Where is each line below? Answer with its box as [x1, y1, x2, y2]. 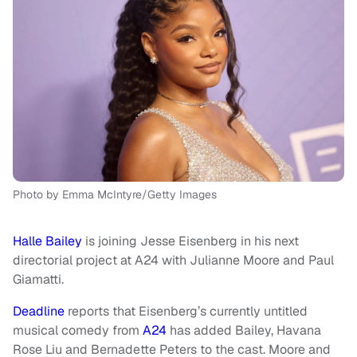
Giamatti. [13, 271, 64, 288]
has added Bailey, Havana [167, 322, 321, 339]
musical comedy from [13, 322, 143, 339]
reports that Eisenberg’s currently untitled [65, 303, 308, 320]
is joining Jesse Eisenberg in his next [82, 233, 299, 250]
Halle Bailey [13, 233, 82, 250]
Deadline [13, 303, 65, 320]
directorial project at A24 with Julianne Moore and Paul [13, 252, 334, 269]
